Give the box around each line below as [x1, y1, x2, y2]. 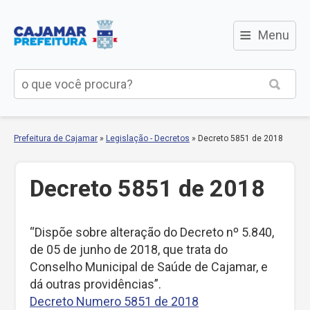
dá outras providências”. [30, 277, 161, 291]
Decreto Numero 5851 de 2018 [30, 294, 199, 309]
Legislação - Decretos [106, 134, 190, 143]
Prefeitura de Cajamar [14, 134, 98, 143]
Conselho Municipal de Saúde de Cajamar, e [30, 259, 268, 274]
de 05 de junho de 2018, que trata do [30, 242, 228, 257]
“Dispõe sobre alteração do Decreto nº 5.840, [30, 225, 274, 239]
